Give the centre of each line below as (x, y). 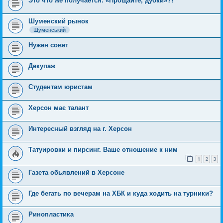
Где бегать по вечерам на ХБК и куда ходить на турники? (121, 194)
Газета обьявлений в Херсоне (76, 173)
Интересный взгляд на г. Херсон (80, 128)
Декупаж (42, 66)
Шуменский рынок (58, 21)
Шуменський (50, 30)
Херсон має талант (58, 108)
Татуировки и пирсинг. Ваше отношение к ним (103, 149)
